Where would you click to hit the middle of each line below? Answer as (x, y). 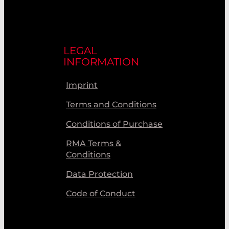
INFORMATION (101, 62)
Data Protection (99, 174)
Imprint (82, 85)
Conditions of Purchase (114, 124)
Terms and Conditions (111, 104)
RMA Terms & (94, 143)
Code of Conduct (101, 193)
